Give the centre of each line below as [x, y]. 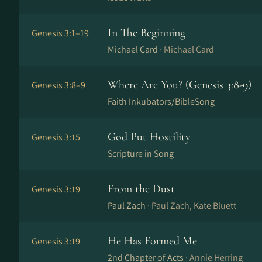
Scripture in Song [141, 154]
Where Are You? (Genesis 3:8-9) [180, 85]
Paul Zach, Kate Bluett [194, 206]
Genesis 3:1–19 [60, 33]
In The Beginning [146, 33]
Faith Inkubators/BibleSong [161, 101]
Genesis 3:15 [56, 137]
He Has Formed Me [152, 241]
